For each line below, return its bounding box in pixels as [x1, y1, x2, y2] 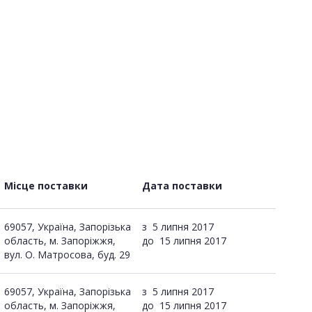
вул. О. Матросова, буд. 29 [4, 247, 130, 261]
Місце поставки [4, 178, 88, 192]
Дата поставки [142, 178, 222, 192]
